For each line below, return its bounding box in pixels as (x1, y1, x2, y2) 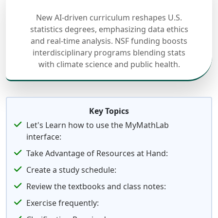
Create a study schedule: (26, 164, 116, 175)
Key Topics (89, 106, 129, 116)
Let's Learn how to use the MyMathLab (26, 120, 169, 130)
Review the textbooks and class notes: (26, 181, 166, 192)
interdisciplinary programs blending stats (33, 47, 185, 58)
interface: (26, 131, 61, 142)
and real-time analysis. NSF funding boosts (31, 36, 187, 46)
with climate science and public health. (38, 59, 180, 70)
